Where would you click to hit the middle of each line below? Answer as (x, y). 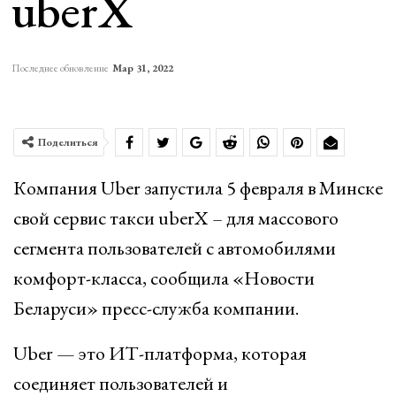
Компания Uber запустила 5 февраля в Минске (198, 188)
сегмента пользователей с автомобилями (175, 248)
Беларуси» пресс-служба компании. (156, 308)
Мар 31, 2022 (142, 68)
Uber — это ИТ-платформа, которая (160, 353)
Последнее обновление (61, 68)
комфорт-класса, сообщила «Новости (164, 278)
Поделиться (68, 142)
